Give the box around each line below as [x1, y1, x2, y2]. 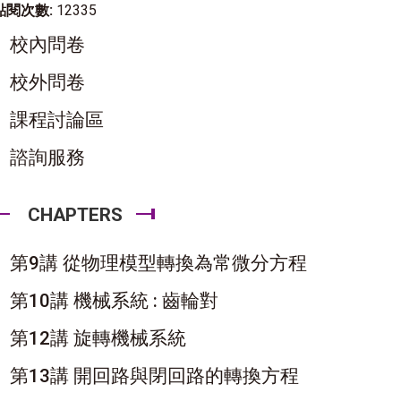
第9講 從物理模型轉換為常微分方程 [10, 252, 307, 274]
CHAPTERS [28, 204, 123, 226]
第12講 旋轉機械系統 [10, 328, 186, 349]
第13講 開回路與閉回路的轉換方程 [10, 365, 299, 387]
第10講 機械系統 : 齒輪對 [10, 290, 218, 311]
